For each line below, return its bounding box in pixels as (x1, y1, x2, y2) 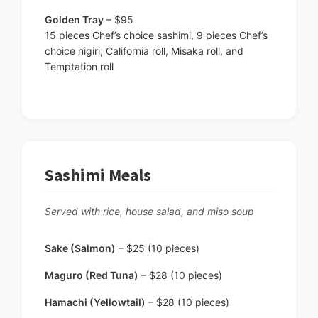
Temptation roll (45, 60, 114, 73)
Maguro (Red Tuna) (45, 269, 138, 282)
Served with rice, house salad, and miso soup (45, 205, 254, 218)
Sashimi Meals (45, 164, 151, 187)
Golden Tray (45, 13, 104, 26)
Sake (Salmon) (45, 242, 116, 255)
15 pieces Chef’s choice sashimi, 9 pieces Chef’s (45, 29, 268, 42)
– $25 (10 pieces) (116, 242, 199, 255)
